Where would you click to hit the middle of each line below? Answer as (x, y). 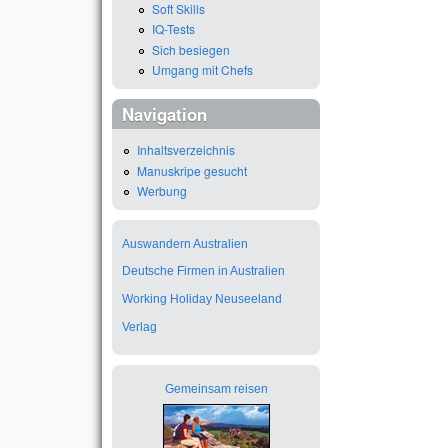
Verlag (139, 326)
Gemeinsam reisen (216, 389)
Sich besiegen (191, 49)
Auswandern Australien (185, 243)
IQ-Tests (173, 29)
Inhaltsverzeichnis (186, 150)
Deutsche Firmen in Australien (203, 271)
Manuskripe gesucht (192, 170)
